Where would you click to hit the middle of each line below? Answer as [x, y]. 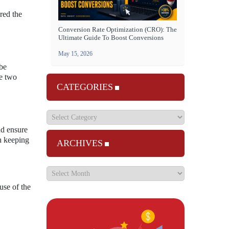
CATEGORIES [85, 87]
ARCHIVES [80, 143]
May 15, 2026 [75, 54]
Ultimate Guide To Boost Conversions [111, 38]
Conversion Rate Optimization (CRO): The [118, 29]
